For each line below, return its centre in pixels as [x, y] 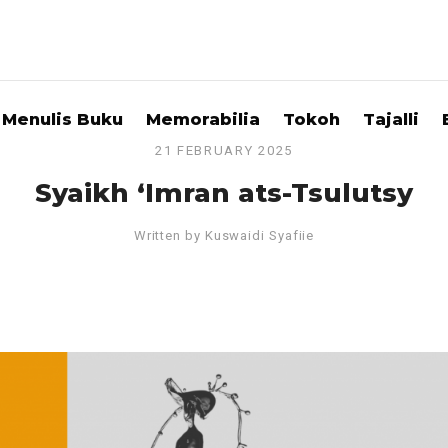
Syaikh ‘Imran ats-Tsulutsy [224, 193]
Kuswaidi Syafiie [259, 235]
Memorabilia [203, 119]
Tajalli [391, 119]
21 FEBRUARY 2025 [224, 150]
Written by [169, 235]
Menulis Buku [62, 119]
